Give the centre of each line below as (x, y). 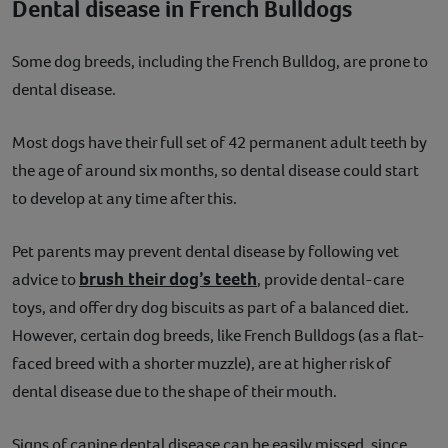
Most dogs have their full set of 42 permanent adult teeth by (219, 143)
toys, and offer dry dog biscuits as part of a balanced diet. (210, 308)
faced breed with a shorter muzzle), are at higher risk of (201, 364)
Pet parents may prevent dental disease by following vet (205, 252)
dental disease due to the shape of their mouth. (174, 392)
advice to (45, 280)
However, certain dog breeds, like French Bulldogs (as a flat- (218, 336)
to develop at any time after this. (124, 199)
